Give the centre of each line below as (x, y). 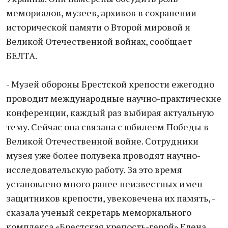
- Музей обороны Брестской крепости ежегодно (110, 84)
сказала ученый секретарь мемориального (99, 212)
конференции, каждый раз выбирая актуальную (110, 112)
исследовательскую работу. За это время (94, 169)
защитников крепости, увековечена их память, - (110, 198)
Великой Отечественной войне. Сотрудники (102, 141)
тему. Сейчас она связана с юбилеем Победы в (107, 127)
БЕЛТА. (22, 55)
